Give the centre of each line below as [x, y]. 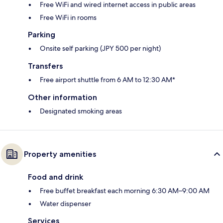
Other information [62, 98]
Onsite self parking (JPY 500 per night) [100, 49]
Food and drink [56, 177]
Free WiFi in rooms [68, 18]
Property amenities [60, 154]
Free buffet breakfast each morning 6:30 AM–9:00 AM [125, 191]
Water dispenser [65, 204]
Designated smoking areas [81, 111]
